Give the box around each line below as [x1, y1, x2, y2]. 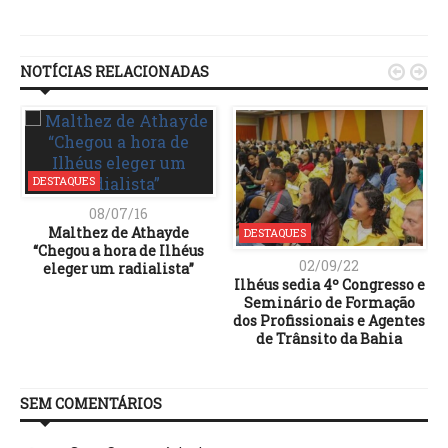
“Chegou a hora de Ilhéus [33, 240, 205, 260]
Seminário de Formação [243, 292, 415, 312]
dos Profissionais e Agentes [233, 310, 426, 330]
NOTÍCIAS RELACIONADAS [20, 61, 209, 81]
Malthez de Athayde [48, 222, 190, 242]
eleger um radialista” [43, 258, 195, 278]
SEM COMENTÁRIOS [20, 393, 162, 413]
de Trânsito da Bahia [256, 328, 403, 348]
